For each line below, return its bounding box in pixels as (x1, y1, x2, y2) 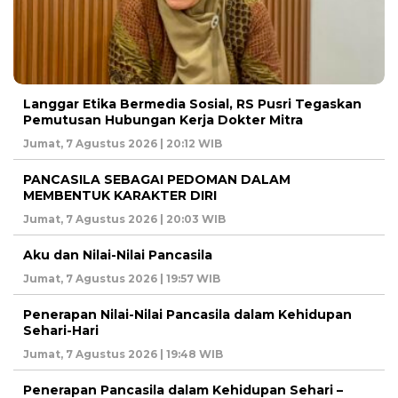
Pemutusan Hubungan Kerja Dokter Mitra (23, 111, 303, 128)
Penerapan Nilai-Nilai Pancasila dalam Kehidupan (23, 306, 352, 322)
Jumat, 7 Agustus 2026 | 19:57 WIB (23, 271, 220, 285)
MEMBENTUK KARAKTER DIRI (23, 187, 217, 203)
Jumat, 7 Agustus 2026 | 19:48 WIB (23, 346, 223, 361)
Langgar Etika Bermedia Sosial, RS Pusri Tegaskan (23, 95, 362, 112)
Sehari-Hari (23, 322, 99, 338)
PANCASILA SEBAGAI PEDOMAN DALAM (23, 171, 291, 187)
